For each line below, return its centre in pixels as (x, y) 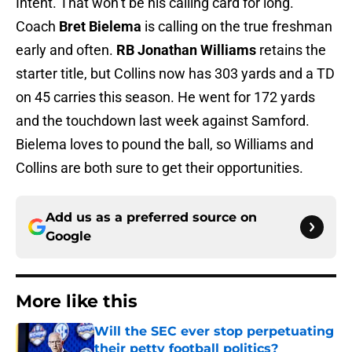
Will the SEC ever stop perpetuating (214, 332)
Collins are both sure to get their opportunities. (159, 168)
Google (68, 236)
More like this (77, 302)
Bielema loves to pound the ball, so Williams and (165, 145)
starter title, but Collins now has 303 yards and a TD (175, 74)
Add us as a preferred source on (151, 218)
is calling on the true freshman (237, 27)
